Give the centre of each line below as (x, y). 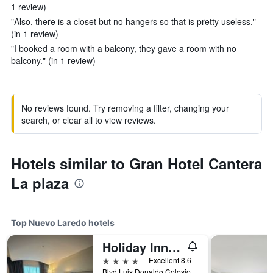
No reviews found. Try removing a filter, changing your (125, 108)
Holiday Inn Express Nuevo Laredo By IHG (174, 247)
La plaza (40, 183)
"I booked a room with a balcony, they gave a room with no (124, 48)
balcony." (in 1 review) (53, 60)
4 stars (116, 260)
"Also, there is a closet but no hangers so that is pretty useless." (133, 21)
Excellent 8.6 (170, 260)
